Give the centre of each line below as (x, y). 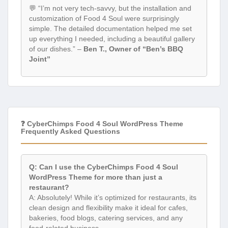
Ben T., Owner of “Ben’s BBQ (133, 49)
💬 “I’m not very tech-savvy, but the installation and (110, 8)
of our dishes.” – (56, 49)
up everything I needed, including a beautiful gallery (112, 38)
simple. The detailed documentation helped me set (110, 28)
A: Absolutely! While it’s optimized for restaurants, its (113, 198)
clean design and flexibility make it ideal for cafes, (108, 208)
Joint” (40, 59)
